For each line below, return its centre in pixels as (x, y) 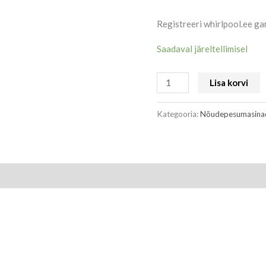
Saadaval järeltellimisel (202, 48)
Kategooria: (178, 114)
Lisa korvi (229, 82)
